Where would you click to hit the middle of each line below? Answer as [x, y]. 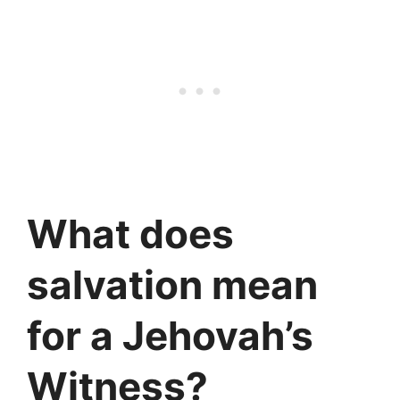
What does [130, 233]
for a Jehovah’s [170, 335]
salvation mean [172, 284]
